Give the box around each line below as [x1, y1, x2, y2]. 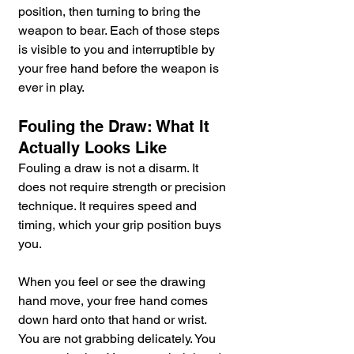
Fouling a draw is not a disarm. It [18, 160, 201, 176]
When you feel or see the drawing [18, 274, 209, 290]
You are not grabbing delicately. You [18, 331, 219, 347]
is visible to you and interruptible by [18, 42, 218, 58]
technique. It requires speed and [18, 198, 200, 214]
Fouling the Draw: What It [18, 117, 214, 137]
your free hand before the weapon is [18, 61, 222, 77]
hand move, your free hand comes [18, 293, 211, 309]
